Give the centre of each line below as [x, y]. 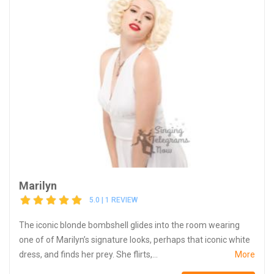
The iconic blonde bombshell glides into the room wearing [129, 225]
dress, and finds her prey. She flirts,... [88, 254]
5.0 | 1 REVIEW [113, 200]
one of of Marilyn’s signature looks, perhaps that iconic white [135, 239]
